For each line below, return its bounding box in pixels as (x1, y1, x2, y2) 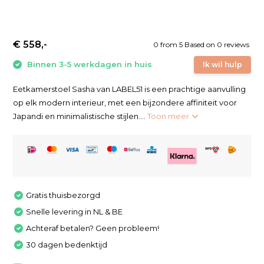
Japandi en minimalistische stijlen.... (13, 111, 148, 121)
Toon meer (147, 111, 192, 121)
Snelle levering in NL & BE (26, 206, 123, 216)
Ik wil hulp (202, 60, 242, 69)
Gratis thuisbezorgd (26, 190, 101, 200)
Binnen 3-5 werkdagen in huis (25, 60, 153, 69)
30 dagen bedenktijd (26, 239, 108, 249)
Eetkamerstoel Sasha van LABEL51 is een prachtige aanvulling (13, 84, 246, 94)
